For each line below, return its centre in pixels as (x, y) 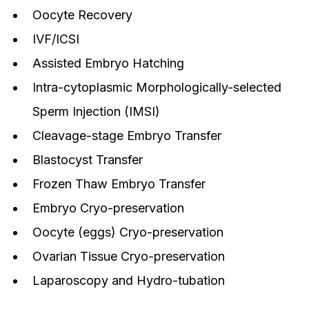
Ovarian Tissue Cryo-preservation (129, 257)
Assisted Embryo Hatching (108, 63)
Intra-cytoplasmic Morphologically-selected (157, 88)
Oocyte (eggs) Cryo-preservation (128, 232)
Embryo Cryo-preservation (108, 208)
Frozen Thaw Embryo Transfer (119, 184)
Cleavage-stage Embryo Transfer (127, 136)
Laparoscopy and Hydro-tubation (129, 281)
